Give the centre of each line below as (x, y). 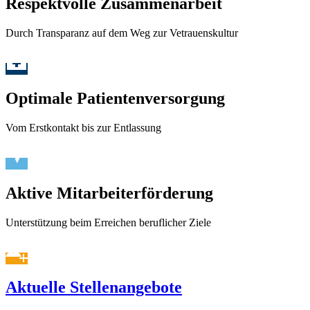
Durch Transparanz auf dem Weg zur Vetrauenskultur (122, 33)
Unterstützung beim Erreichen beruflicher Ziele (108, 222)
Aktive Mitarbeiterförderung (109, 193)
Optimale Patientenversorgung (115, 98)
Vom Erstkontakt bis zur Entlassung (83, 127)
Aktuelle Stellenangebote (94, 288)
